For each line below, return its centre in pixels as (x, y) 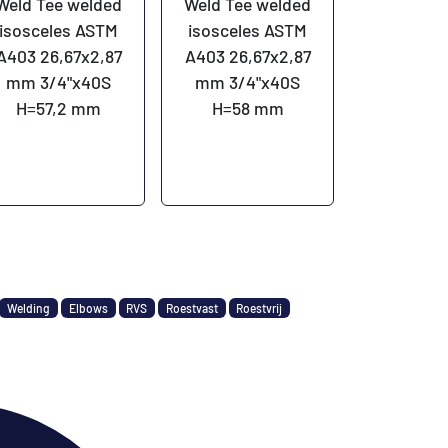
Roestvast (191, 307)
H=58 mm (247, 107)
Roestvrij (259, 307)
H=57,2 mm (59, 107)
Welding (29, 307)
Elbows (88, 307)
